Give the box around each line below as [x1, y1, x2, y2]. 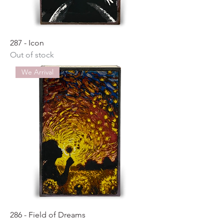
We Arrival [21, 67, 54, 77]
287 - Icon [10, 38, 44, 47]
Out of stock [10, 50, 54, 59]
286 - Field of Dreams [10, 210, 85, 219]
